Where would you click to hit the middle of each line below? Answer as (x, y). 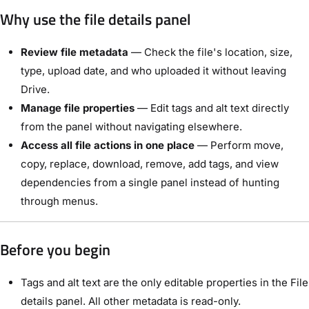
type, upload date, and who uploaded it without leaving (153, 71)
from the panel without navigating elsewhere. (131, 127)
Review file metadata (74, 52)
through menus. (59, 201)
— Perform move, (239, 146)
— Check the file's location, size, (210, 52)
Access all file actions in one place (108, 146)
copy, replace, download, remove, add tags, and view (150, 164)
